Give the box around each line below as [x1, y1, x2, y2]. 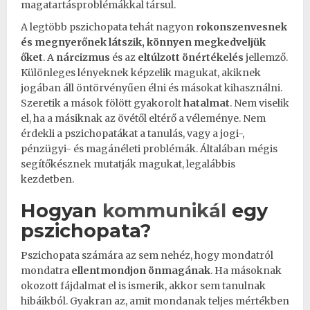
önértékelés [182, 51, 244, 64]
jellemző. [246, 51, 288, 64]
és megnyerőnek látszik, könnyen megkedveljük [21, 35, 266, 48]
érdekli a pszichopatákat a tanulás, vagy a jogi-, [21, 127, 244, 140]
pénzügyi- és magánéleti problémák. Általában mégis [21, 142, 277, 155]
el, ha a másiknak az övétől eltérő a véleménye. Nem [21, 111, 266, 125]
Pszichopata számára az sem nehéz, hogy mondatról [21, 248, 273, 262]
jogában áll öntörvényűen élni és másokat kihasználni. [21, 81, 282, 94]
